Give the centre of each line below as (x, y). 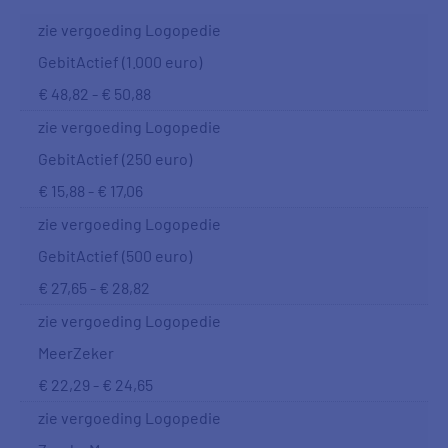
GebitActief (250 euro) (115, 158)
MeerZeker (76, 352)
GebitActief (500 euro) (115, 255)
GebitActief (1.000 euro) (120, 61)
